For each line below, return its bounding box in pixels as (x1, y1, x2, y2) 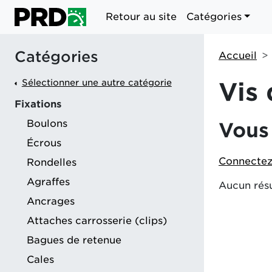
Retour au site (105, 10, 177, 22)
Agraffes (27, 176, 70, 188)
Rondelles (27, 157, 76, 169)
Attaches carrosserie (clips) (27, 215, 167, 227)
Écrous (27, 137, 61, 149)
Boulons (27, 118, 67, 130)
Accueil (219, 49, 257, 61)
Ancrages (27, 195, 75, 208)
